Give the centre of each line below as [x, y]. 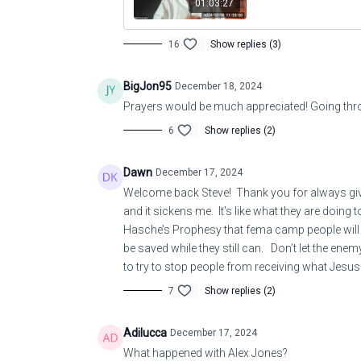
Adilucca [145, 332]
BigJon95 [147, 86]
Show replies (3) [246, 44]
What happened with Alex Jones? [205, 353]
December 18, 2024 [218, 86]
